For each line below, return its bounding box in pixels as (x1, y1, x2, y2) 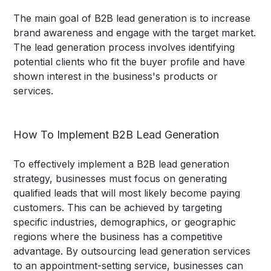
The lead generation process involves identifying (13, 41, 235, 54)
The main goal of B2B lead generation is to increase (13, 12, 251, 25)
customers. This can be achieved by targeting (13, 201, 223, 214)
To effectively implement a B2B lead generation (13, 158, 230, 171)
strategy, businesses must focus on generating (13, 172, 227, 185)
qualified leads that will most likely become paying (13, 187, 241, 200)
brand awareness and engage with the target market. (13, 27, 256, 39)
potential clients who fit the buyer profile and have (13, 56, 246, 68)
